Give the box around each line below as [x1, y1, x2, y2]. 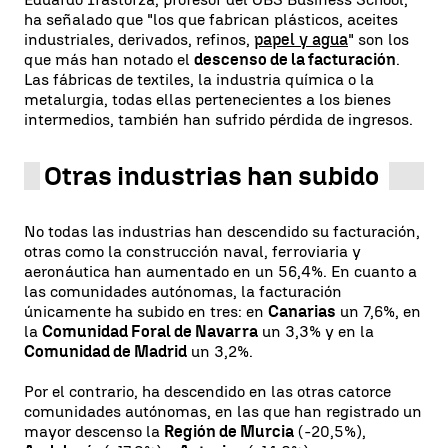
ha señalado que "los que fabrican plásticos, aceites [24, 10, 398, 29]
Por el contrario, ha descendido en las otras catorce [24, 382, 391, 401]
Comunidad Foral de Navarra [42, 322, 258, 341]
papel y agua [254, 30, 348, 49]
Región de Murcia [164, 422, 294, 441]
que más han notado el [24, 50, 194, 69]
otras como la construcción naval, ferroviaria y [24, 242, 361, 261]
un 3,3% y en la [258, 322, 374, 341]
